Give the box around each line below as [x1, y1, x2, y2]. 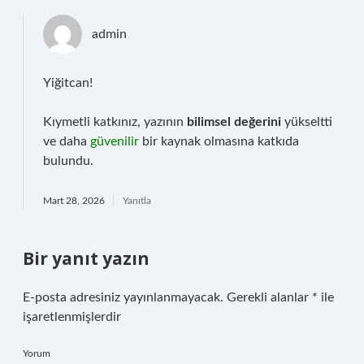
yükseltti [281, 115, 332, 128]
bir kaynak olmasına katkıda [139, 135, 299, 148]
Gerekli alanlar [227, 291, 312, 304]
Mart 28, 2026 [43, 196, 105, 206]
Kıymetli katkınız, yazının [43, 115, 187, 128]
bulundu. [43, 154, 93, 167]
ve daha [43, 135, 90, 148]
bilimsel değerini [187, 115, 281, 128]
